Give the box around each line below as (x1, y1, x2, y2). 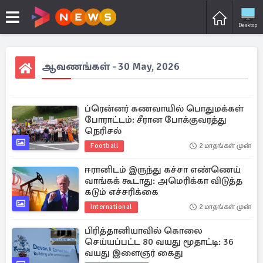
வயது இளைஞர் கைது (85, 247, 183, 259)
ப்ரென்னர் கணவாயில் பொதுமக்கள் (85, 103, 244, 114)
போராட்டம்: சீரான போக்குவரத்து (85, 114, 227, 126)
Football (90, 141, 118, 150)
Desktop (238, 21, 257, 29)
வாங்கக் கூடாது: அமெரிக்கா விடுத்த (85, 175, 242, 187)
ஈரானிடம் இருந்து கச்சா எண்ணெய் (85, 164, 241, 176)
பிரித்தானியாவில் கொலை (85, 225, 203, 237)
